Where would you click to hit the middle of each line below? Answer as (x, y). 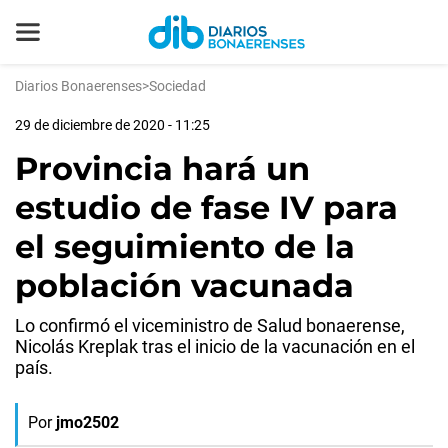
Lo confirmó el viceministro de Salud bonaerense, (210, 325)
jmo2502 (87, 422)
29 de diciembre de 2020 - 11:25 (112, 125)
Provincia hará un (162, 168)
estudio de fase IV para (206, 207)
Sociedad (177, 86)
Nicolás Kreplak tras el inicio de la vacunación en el (215, 346)
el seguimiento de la (185, 246)
